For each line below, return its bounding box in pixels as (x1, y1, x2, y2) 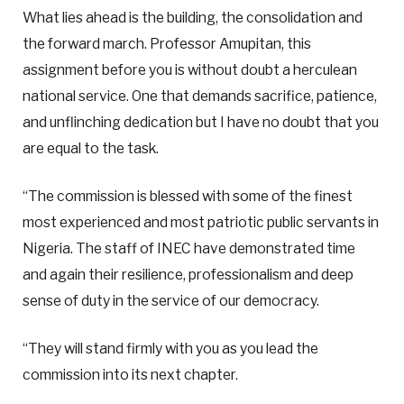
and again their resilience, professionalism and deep (23, 265, 353, 283)
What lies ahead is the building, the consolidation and (23, 8, 363, 26)
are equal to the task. (23, 139, 161, 157)
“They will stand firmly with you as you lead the (23, 340, 318, 358)
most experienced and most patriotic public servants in (23, 213, 379, 231)
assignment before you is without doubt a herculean (23, 60, 357, 78)
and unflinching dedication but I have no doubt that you (23, 113, 379, 131)
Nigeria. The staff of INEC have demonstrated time (23, 239, 355, 257)
